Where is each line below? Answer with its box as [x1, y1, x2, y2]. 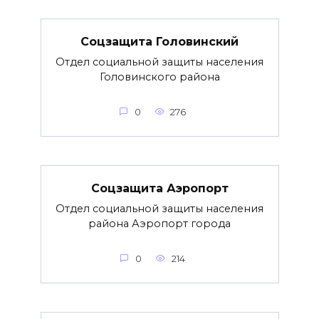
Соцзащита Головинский [80, 34, 239, 48]
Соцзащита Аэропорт [90, 181, 229, 195]
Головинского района [99, 70, 220, 83]
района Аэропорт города [88, 217, 231, 230]
